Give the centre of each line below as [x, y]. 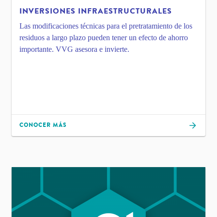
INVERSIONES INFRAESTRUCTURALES [96, 11]
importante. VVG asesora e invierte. [74, 49]
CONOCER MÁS [43, 125]
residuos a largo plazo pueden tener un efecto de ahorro [104, 37]
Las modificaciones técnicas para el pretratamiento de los [106, 26]
